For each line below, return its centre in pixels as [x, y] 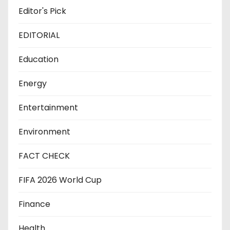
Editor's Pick [42, 11]
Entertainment [48, 108]
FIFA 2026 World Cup [60, 180]
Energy [33, 84]
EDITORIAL [39, 35]
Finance [34, 204]
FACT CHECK [44, 156]
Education [39, 60]
